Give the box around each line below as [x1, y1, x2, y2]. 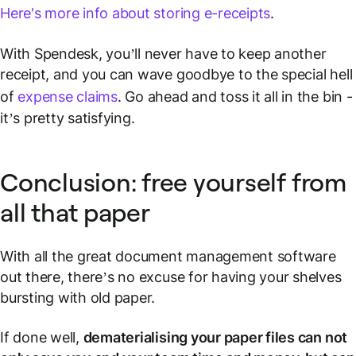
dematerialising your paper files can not [83, 328, 348, 346]
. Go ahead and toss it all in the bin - [117, 87, 353, 105]
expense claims [17, 87, 118, 105]
